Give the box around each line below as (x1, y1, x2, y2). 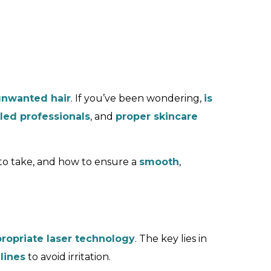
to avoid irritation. (25, 251, 111, 263)
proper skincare (116, 111, 198, 122)
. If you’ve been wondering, (71, 93, 204, 104)
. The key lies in (135, 233, 207, 244)
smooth (139, 156, 179, 168)
